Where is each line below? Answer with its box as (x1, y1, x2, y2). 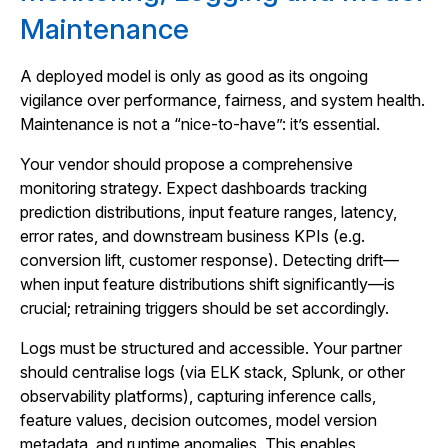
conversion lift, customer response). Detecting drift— (20, 250, 399, 270)
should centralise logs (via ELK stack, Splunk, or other (20, 362, 405, 382)
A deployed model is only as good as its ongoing (20, 66, 368, 86)
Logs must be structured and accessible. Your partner (20, 338, 402, 358)
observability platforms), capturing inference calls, (20, 386, 376, 406)
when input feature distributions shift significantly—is (20, 274, 395, 294)
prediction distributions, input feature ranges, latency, (20, 202, 397, 222)
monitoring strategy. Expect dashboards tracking (20, 178, 367, 198)
